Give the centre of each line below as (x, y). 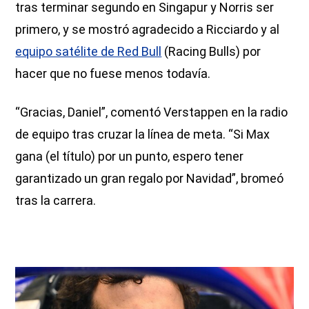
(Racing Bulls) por (211, 51)
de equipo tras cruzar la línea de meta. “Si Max (143, 134)
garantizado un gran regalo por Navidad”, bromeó (150, 178)
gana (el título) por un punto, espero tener (130, 156)
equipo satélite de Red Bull (89, 51)
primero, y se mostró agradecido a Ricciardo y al (148, 29)
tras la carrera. (56, 200)
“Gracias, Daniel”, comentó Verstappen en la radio (152, 112)
